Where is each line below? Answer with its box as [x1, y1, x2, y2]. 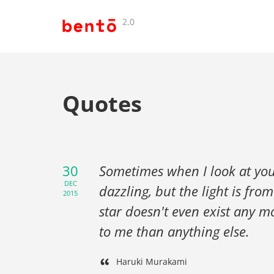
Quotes [62, 88, 142, 119]
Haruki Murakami [116, 256, 187, 267]
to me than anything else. [99, 222, 250, 240]
